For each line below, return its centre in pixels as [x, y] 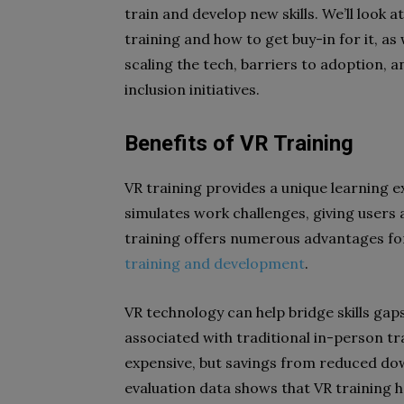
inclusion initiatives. [192, 89]
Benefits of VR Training [239, 143]
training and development [215, 263]
